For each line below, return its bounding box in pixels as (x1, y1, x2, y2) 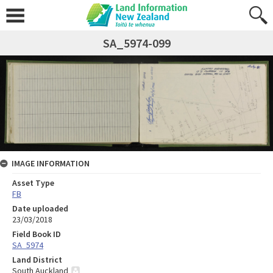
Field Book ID (12, 228, 61, 239)
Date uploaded (12, 202, 68, 214)
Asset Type (12, 177, 54, 188)
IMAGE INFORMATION (12, 157, 90, 169)
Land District (12, 253, 62, 265)
